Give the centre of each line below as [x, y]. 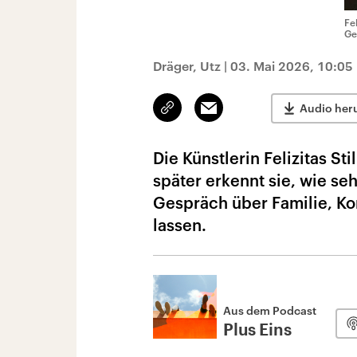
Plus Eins [257, 331]
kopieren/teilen [205, 115]
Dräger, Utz [187, 66]
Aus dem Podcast [270, 310]
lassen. [180, 225]
